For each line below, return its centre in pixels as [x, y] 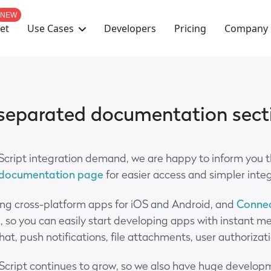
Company [246, 28]
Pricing [190, 28]
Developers [130, 28]
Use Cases [51, 28]
